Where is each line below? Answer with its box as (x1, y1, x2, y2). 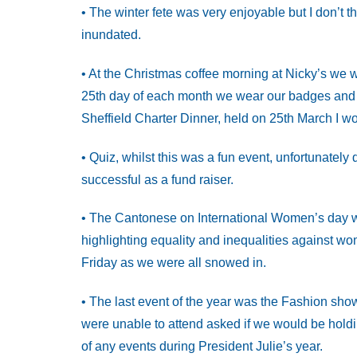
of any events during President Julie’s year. (81, 339, 323, 354)
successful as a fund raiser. (81, 172, 233, 186)
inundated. (81, 27, 141, 41)
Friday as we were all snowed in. (81, 256, 266, 270)
